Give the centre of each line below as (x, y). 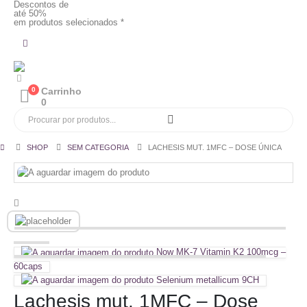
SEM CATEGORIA (98, 147)
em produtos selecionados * (69, 22)
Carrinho (62, 91)
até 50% (30, 13)
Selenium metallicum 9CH (208, 280)
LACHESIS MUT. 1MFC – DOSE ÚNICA (215, 147)
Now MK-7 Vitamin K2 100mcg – (221, 251)
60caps (28, 266)
